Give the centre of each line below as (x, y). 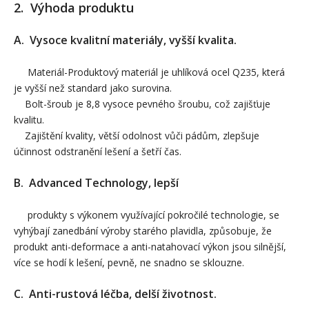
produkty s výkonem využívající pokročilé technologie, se (147, 215)
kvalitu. (29, 119)
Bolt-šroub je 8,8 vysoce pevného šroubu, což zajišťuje (142, 103)
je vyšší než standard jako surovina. (93, 88)
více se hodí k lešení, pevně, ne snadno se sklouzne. (129, 262)
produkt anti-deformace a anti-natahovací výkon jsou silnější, (150, 246)
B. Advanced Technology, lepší (96, 182)
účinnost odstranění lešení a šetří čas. (98, 151)
